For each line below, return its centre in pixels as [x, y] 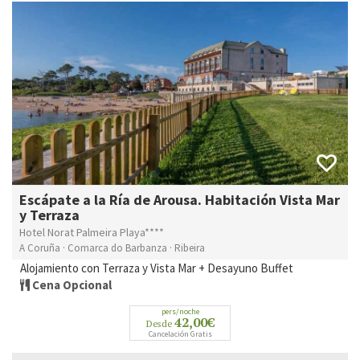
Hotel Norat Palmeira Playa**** [92, 233]
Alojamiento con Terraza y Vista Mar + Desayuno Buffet [157, 268]
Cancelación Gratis [180, 334]
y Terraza [49, 215]
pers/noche [180, 312]
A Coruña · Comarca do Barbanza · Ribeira [112, 248]
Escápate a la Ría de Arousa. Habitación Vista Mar [180, 200]
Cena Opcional [72, 285]
